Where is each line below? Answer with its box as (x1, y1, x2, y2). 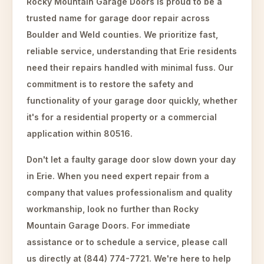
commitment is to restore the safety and (27, 79, 193, 89)
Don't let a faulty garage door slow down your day (27, 154, 236, 164)
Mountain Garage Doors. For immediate (27, 220, 190, 230)
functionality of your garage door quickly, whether (27, 95, 237, 105)
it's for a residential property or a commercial (27, 112, 217, 122)
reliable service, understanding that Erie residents (27, 46, 237, 56)
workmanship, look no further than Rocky (27, 204, 199, 214)
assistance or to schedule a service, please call (27, 237, 227, 247)
